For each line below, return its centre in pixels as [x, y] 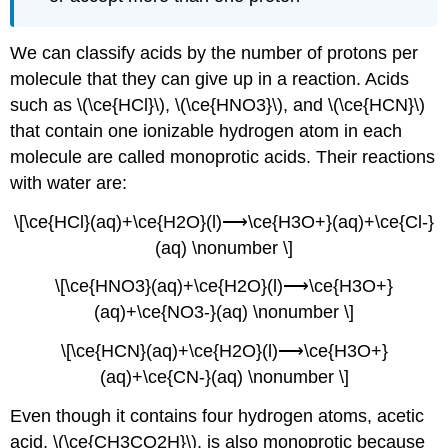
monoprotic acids [238, 156]
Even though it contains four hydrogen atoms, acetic [217, 416]
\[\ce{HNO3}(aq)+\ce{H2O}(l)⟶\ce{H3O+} [224, 286]
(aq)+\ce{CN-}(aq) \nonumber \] [224, 377]
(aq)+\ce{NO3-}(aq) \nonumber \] [224, 312]
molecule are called [90, 156]
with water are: [69, 182]
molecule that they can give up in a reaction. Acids [210, 78]
